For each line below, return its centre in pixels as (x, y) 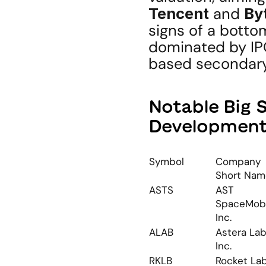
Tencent (179, 13)
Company (238, 161)
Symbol (167, 161)
